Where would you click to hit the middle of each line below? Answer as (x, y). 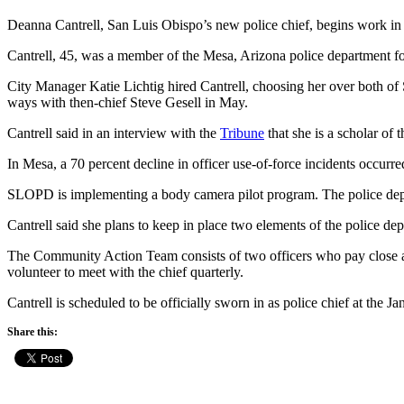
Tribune (242, 133)
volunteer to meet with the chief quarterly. (125, 271)
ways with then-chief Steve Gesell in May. (128, 102)
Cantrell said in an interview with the (114, 133)
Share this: (32, 331)
